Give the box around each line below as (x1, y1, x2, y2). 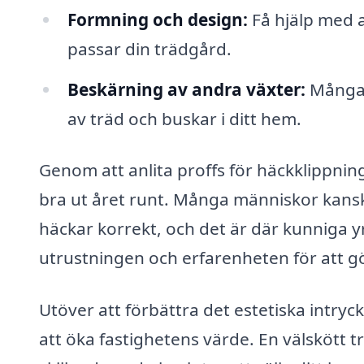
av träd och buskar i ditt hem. (67, 106, 301, 130)
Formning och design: (67, 7, 248, 31)
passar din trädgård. (67, 37, 232, 60)
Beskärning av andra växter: (67, 77, 305, 101)
